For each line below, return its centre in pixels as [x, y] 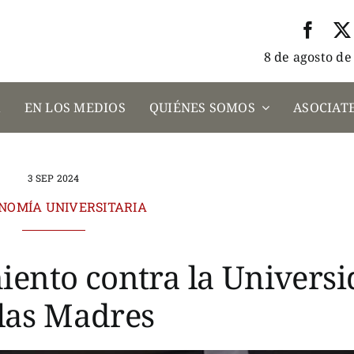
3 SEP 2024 [54, 178]
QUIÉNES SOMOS [202, 107]
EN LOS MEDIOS [75, 107]
